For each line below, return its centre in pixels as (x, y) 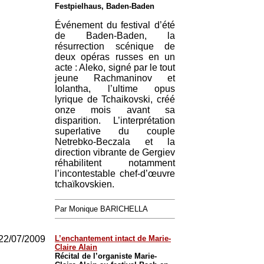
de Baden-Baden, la (115, 36)
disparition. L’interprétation (115, 121)
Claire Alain (76, 247)
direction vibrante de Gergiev (115, 152)
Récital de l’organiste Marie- (106, 256)
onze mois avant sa (115, 110)
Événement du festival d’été (115, 25)
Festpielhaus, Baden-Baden (105, 6)
